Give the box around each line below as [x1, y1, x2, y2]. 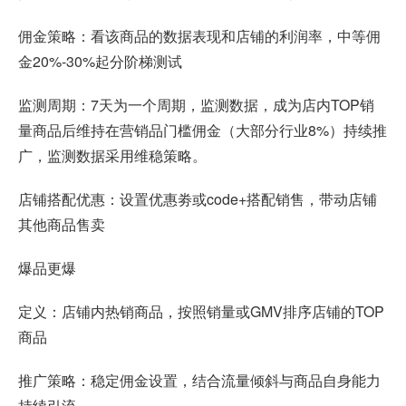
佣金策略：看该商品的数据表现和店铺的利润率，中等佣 [18, 24, 381, 46]
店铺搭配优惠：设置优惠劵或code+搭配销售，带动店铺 [18, 188, 377, 209]
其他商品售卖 [18, 213, 105, 235]
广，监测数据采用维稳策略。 [18, 144, 207, 166]
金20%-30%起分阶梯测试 [18, 50, 182, 72]
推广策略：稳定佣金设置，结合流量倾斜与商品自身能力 [18, 369, 381, 391]
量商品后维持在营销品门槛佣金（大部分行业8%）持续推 [18, 119, 387, 140]
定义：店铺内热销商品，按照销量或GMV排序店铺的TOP [18, 300, 384, 322]
